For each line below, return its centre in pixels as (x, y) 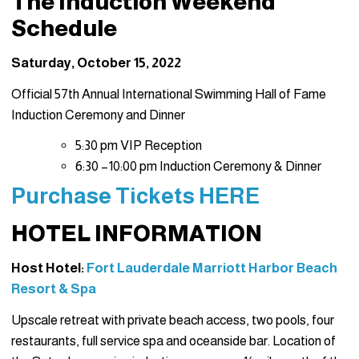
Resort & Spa (54, 289)
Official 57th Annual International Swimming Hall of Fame (169, 94)
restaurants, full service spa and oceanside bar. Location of (173, 341)
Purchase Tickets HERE (135, 196)
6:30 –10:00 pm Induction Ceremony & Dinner (198, 167)
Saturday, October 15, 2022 (96, 63)
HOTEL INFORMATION (137, 234)
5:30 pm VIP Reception (139, 146)
